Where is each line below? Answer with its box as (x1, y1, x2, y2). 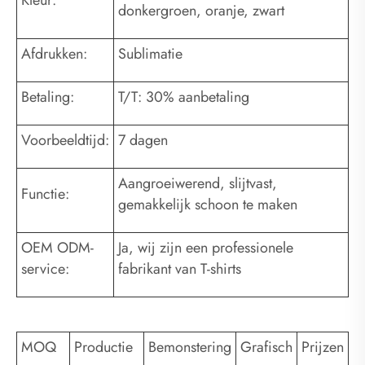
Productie (74, 336, 133, 358)
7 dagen (118, 130, 168, 152)
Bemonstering (148, 336, 231, 358)
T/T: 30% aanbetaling (118, 86, 249, 108)
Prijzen (301, 336, 344, 358)
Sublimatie (118, 43, 182, 65)
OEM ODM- (21, 237, 94, 259)
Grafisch (240, 336, 292, 358)
